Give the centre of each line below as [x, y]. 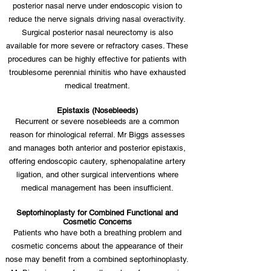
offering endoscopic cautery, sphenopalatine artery [97, 161]
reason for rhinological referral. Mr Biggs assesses [97, 135]
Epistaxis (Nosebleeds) [97, 110]
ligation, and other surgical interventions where [97, 175]
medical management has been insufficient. [97, 188]
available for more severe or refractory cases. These [97, 46]
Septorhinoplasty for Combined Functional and [97, 213]
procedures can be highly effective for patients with [97, 59]
